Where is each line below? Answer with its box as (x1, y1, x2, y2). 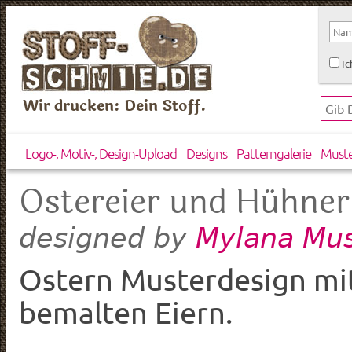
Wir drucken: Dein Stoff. (23, 94, 207, 118)
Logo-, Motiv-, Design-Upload (24, 145, 177, 163)
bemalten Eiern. (19, 295, 233, 330)
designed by (19, 222, 196, 254)
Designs (185, 145, 227, 163)
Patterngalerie (236, 145, 311, 163)
